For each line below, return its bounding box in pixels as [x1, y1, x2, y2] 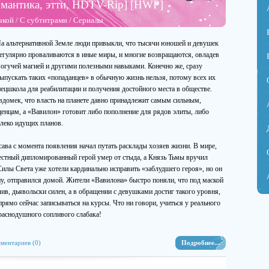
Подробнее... [181, 239, 220, 246]
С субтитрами [20, 16, 67, 25]
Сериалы [73, 16, 103, 25]
